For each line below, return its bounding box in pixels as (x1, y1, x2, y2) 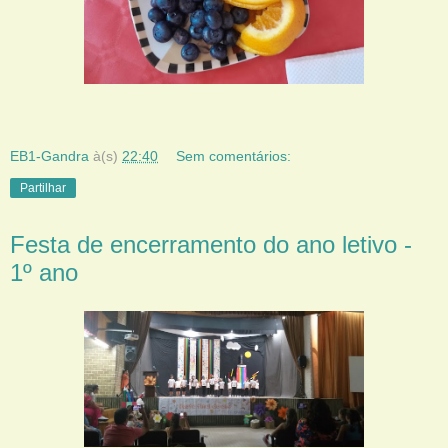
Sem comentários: (176, 148, 292, 165)
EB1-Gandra (10, 148, 89, 165)
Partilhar (20, 181, 66, 196)
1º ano (10, 259, 78, 287)
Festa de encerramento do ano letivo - (10, 231, 412, 259)
